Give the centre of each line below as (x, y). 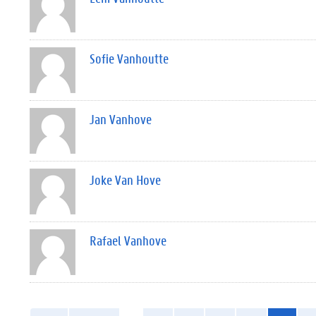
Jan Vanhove (121, 119)
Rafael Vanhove (128, 241)
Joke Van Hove (125, 180)
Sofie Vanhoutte (129, 59)
